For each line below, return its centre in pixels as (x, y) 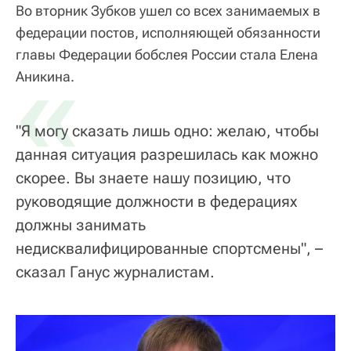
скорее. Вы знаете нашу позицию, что (153, 177)
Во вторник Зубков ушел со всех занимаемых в (168, 10)
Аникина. (45, 76)
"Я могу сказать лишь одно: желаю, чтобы (167, 130)
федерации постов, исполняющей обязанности (168, 32)
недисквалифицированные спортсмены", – (169, 248)
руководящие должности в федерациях (156, 201)
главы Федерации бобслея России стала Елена (167, 54)
